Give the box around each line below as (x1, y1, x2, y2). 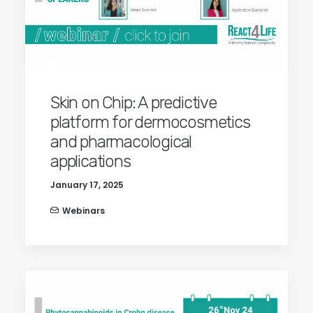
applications (50, 151, 131, 171)
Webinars (62, 204, 105, 217)
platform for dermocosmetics (50, 112, 250, 132)
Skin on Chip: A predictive (50, 92, 217, 112)
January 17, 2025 (50, 178, 124, 191)
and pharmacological (50, 131, 192, 152)
